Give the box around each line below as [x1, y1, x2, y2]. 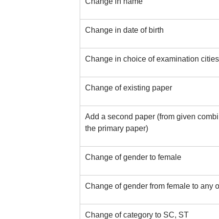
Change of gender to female [85, 153, 181, 161]
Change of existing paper [85, 84, 172, 92]
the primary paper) [85, 124, 148, 132]
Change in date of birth [85, 26, 164, 34]
